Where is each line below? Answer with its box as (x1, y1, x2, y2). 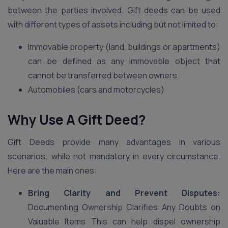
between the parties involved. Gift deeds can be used (8, 5, 220, 16)
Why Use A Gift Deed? (8, 110, 146, 129)
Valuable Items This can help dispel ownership (28, 216, 220, 227)
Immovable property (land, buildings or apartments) (28, 41, 220, 52)
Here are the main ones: (8, 165, 97, 176)
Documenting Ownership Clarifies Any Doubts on (28, 202, 220, 213)
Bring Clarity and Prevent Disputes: (28, 187, 220, 198)
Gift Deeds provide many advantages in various (8, 136, 220, 148)
